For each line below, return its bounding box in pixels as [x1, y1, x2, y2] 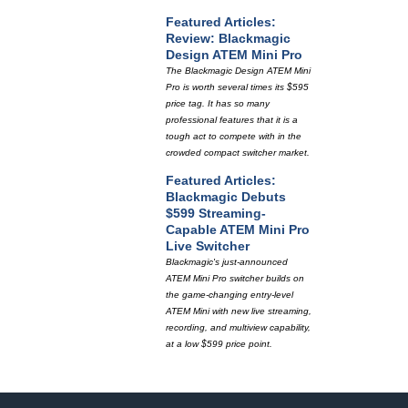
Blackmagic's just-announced [166, 257, 288, 267]
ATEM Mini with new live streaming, [166, 306, 311, 316]
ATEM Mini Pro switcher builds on [166, 273, 304, 283]
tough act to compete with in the [166, 131, 301, 141]
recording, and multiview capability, [166, 322, 311, 332]
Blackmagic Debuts [166, 189, 286, 204]
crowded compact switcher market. [166, 148, 310, 158]
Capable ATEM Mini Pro [166, 222, 310, 237]
